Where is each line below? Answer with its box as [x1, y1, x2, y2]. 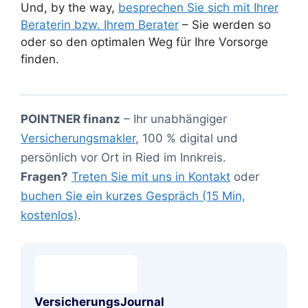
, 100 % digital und [135, 131, 238, 145]
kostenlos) [21, 208, 78, 222]
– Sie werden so [179, 18, 271, 32]
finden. [21, 52, 59, 66]
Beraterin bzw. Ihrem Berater [21, 18, 179, 32]
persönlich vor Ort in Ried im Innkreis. [21, 151, 226, 164]
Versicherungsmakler [21, 131, 135, 145]
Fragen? [21, 170, 68, 184]
